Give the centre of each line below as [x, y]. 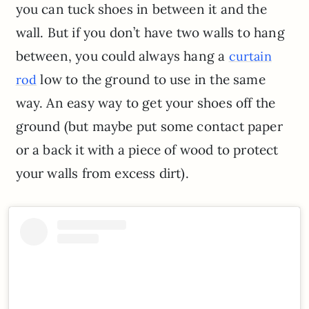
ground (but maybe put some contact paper [149, 126]
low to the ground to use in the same [151, 79]
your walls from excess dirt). [102, 173]
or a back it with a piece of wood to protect [147, 149]
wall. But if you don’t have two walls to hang [150, 32]
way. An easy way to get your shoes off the [146, 102]
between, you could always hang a [122, 56]
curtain [250, 56]
